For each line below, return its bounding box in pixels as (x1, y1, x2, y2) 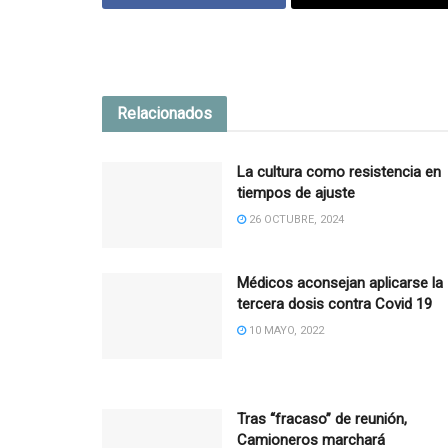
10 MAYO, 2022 (246, 324, 324, 338)
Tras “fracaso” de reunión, (237, 410, 407, 429)
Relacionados (117, 104, 212, 124)
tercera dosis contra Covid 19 (237, 295, 432, 314)
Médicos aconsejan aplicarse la (237, 274, 443, 293)
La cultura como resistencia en (237, 163, 441, 182)
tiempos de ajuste (237, 184, 355, 203)
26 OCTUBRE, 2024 (246, 213, 344, 227)
